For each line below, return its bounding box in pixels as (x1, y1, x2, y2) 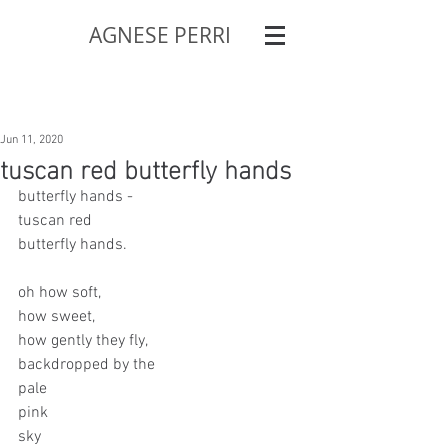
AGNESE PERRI (89, 21, 231, 49)
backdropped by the (18, 355, 159, 375)
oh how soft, (18, 283, 101, 303)
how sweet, (18, 307, 95, 327)
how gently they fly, (18, 331, 148, 351)
